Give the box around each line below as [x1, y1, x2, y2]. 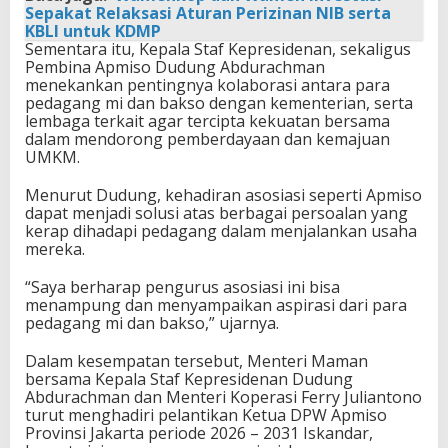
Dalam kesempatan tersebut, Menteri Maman [25, 349, 368, 372]
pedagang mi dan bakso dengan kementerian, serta [25, 91, 413, 114]
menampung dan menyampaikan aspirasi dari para [25, 293, 407, 316]
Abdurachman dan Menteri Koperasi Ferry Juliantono [25, 385, 422, 408]
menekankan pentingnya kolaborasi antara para [25, 73, 390, 96]
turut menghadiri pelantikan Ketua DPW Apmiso [25, 403, 387, 426]
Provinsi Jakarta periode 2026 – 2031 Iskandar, [25, 421, 373, 444]
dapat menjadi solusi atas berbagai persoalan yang [25, 201, 408, 224]
